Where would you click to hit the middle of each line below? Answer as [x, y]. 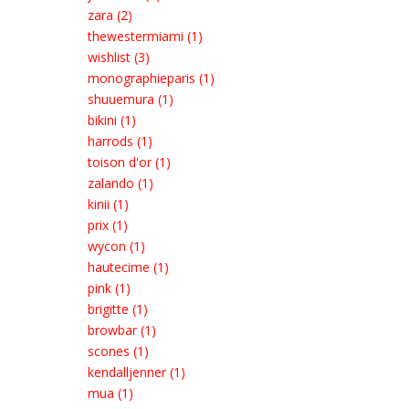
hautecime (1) [128, 267]
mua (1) [110, 393]
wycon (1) [116, 246]
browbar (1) [122, 330]
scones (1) [118, 351]
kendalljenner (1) [136, 372]
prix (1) [108, 225]
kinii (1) [108, 204]
